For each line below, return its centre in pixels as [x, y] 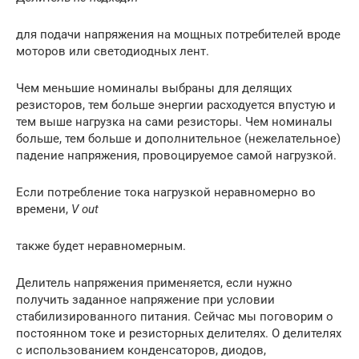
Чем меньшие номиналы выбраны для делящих [154, 89]
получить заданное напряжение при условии [145, 300]
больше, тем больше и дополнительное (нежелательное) [178, 139]
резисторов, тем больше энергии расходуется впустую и [176, 105]
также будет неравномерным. [101, 246]
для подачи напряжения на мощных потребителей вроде [178, 35]
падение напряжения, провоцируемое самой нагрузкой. [176, 156]
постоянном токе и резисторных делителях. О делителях [179, 334]
